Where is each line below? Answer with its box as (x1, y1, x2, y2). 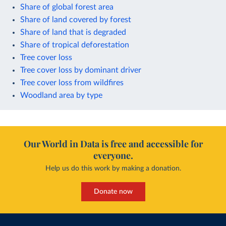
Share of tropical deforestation (20, 40, 129, 49)
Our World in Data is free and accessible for (23, 137, 203, 150)
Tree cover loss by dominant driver (20, 66, 141, 74)
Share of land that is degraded (20, 28, 126, 36)
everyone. (93, 149, 133, 161)
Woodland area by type (20, 91, 102, 99)
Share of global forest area (20, 3, 114, 11)
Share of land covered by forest (20, 15, 131, 24)
